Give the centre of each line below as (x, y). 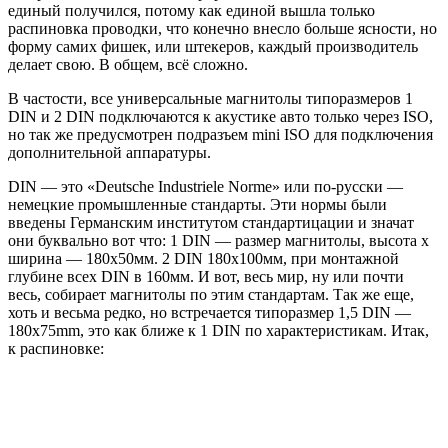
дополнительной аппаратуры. (109, 152)
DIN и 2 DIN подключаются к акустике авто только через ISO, (220, 116)
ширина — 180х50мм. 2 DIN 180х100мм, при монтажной (203, 258)
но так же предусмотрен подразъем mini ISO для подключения (220, 134)
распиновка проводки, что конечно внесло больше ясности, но (222, 28)
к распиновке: (56, 348)
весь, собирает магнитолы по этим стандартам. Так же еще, (211, 294)
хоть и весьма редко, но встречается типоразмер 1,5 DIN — (209, 312)
